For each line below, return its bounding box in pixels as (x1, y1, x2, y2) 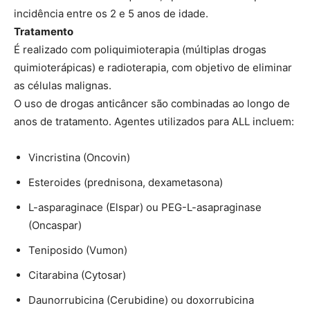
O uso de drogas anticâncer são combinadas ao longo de (14, 96, 290, 110)
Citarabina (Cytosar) (28, 268, 126, 282)
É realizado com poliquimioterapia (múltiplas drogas (14, 42, 266, 56)
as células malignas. (14, 78, 111, 92)
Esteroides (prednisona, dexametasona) (28, 175, 223, 189)
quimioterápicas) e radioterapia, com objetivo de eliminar (14, 60, 292, 74)
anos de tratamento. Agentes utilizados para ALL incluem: (14, 114, 294, 128)
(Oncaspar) (28, 218, 82, 232)
